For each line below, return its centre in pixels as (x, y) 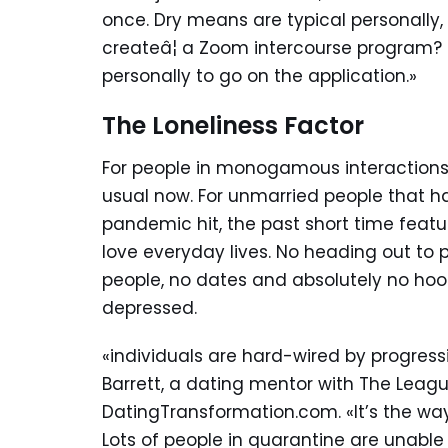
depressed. (152, 308)
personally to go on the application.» (259, 76)
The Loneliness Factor (233, 126)
